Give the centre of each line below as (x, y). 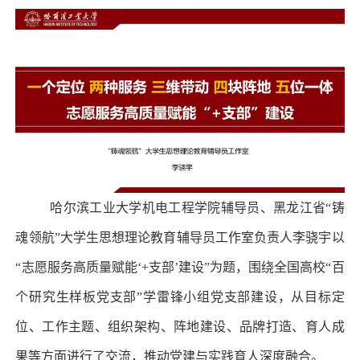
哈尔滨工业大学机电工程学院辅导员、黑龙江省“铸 (197, 208)
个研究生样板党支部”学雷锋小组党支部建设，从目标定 (180, 297)
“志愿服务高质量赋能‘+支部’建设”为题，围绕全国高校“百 (180, 268)
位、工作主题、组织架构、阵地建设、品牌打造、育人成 (180, 327)
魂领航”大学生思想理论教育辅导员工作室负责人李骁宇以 (180, 238)
